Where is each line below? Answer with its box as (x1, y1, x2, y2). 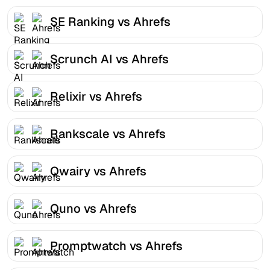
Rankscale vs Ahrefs (50, 125, 166, 142)
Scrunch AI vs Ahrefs (50, 51, 169, 67)
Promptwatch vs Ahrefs (50, 237, 183, 254)
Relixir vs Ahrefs (50, 88, 142, 104)
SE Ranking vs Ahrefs (50, 13, 171, 30)
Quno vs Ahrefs (50, 200, 137, 216)
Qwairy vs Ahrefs (50, 163, 146, 179)
